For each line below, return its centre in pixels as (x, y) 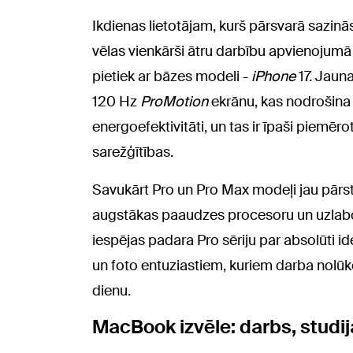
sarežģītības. (133, 152)
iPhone (275, 76)
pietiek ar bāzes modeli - (172, 76)
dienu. (111, 290)
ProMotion (176, 101)
